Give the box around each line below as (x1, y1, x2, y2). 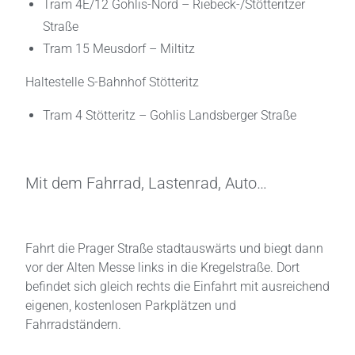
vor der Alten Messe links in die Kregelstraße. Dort (25, 260, 300, 275)
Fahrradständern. (25, 317, 121, 332)
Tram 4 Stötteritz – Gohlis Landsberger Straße (43, 108, 296, 123)
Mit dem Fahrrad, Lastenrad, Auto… (25, 174, 267, 193)
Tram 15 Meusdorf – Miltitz (43, 41, 195, 56)
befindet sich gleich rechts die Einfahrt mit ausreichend (25, 279, 330, 294)
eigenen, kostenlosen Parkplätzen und (25, 298, 236, 313)
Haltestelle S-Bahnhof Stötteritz (25, 74, 199, 90)
